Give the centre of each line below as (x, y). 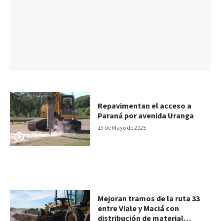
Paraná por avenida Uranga (146, 116)
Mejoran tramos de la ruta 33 (149, 199)
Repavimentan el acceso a (145, 107)
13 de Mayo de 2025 (122, 128)
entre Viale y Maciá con (139, 209)
